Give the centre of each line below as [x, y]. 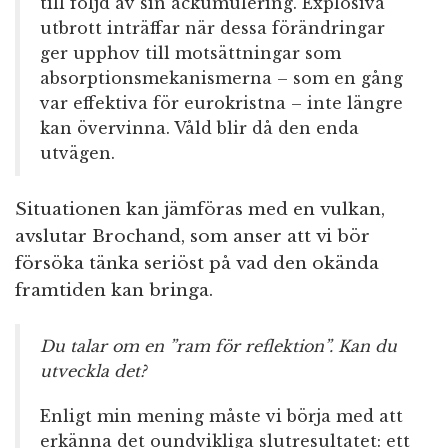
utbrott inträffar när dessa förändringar [212, 28]
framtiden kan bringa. [114, 291]
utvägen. [77, 153]
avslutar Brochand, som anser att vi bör [192, 237]
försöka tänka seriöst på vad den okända [197, 264]
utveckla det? [93, 371]
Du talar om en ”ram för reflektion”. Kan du [218, 346]
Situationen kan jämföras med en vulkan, [200, 210]
